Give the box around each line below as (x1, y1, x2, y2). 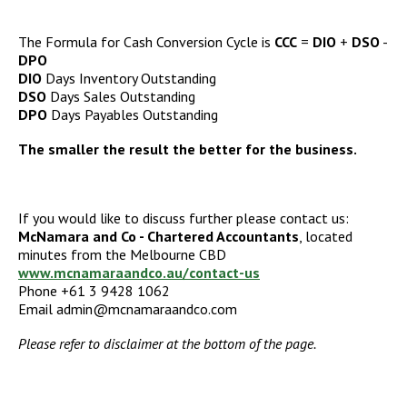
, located (299, 226, 352, 245)
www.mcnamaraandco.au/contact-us (18, 263, 260, 282)
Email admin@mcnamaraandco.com (18, 299, 237, 318)
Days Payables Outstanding (47, 104, 218, 124)
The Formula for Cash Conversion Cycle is (18, 32, 274, 51)
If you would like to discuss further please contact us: (18, 208, 349, 227)
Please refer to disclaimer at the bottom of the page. (18, 333, 316, 352)
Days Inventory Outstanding (42, 68, 216, 87)
